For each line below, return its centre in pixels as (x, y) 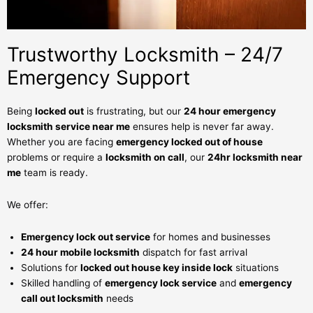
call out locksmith (62, 299)
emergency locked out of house (189, 142)
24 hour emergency (230, 111)
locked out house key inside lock (156, 268)
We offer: (28, 205)
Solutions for (51, 268)
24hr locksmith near (255, 158)
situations (256, 268)
